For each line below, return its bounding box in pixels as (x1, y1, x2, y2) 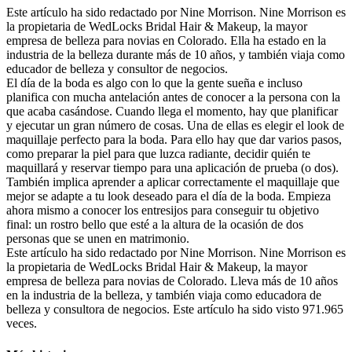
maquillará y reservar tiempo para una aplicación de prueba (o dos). (6, 161, 339, 175)
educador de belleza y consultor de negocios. (6, 62, 228, 76)
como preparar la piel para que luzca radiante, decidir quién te (6, 147, 310, 161)
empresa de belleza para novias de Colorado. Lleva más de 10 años (6, 274, 338, 288)
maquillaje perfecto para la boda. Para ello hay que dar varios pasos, (6, 133, 342, 147)
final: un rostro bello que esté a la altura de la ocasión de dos (6, 218, 303, 232)
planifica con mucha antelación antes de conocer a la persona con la (6, 90, 340, 104)
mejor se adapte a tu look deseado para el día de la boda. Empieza (6, 189, 331, 203)
